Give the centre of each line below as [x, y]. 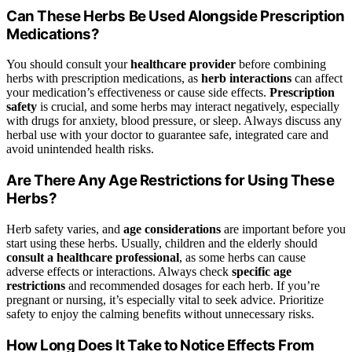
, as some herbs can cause [242, 257]
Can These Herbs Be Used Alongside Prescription [176, 16]
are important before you [283, 229]
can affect [317, 79]
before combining [281, 64]
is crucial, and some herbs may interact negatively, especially [188, 107]
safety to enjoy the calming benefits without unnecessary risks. [160, 313]
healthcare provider [183, 64]
